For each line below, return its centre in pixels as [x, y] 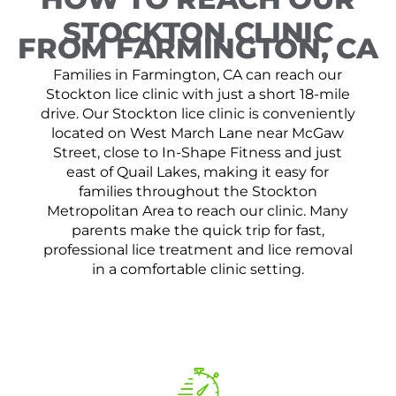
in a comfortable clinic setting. [198, 269]
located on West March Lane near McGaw [198, 133]
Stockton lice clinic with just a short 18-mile [198, 94]
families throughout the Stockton [198, 191]
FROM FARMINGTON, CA [198, 48]
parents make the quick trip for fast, [198, 230]
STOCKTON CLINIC [198, 32]
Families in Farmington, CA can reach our [198, 74]
